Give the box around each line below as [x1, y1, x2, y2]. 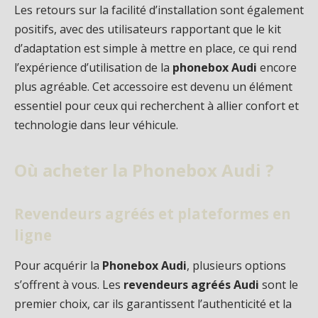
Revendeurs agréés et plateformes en [14, 203, 291, 224]
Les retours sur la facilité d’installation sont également [14, 1, 304, 18]
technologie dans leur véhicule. [14, 116, 178, 133]
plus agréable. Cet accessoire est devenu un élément [14, 78, 292, 94]
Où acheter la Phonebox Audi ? [14, 158, 274, 182]
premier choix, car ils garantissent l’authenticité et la [14, 296, 292, 312]
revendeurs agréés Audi [124, 277, 259, 293]
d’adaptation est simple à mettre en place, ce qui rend [14, 40, 297, 56]
